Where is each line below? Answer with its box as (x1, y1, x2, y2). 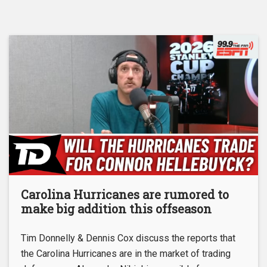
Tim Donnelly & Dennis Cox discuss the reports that (21, 232, 235, 244)
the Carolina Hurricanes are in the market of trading (21, 247, 231, 259)
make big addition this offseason (21, 200, 212, 216)
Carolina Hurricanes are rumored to (21, 186, 229, 202)
